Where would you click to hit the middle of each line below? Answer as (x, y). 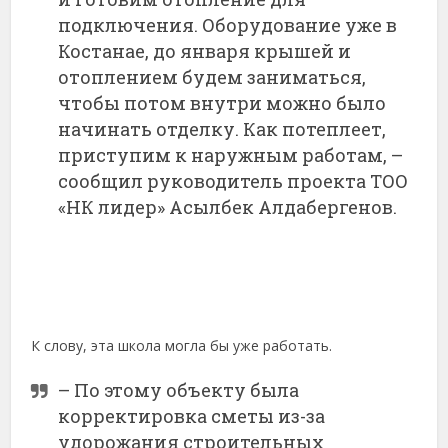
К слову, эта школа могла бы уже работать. (182, 345)
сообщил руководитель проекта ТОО (233, 181)
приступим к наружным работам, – (231, 155)
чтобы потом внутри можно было (222, 103)
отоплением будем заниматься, (212, 77)
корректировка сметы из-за (192, 415)
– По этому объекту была (179, 389)
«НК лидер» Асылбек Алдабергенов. (228, 207)
